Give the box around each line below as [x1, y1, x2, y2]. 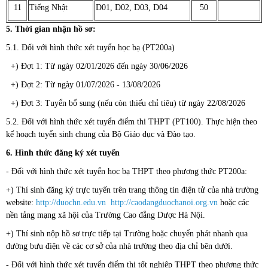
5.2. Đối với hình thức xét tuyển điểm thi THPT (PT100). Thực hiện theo [6, 117, 257, 127]
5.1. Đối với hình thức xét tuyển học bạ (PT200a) [6, 43, 175, 53]
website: [6, 198, 36, 208]
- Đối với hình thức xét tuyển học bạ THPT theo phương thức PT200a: [6, 167, 247, 176]
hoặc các [218, 198, 249, 208]
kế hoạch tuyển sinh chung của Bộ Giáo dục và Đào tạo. [6, 130, 196, 139]
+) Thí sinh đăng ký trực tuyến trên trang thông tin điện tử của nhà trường [6, 185, 258, 195]
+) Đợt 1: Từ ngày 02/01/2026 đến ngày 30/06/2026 [6, 62, 188, 71]
